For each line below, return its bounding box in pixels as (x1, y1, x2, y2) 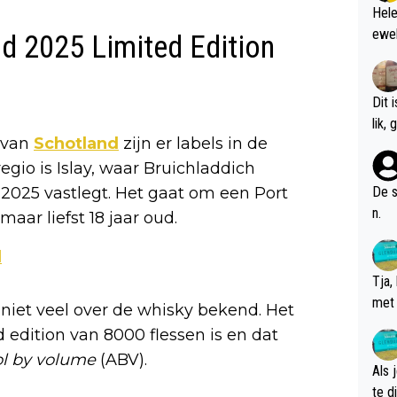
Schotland (34, 133, 119, 153)
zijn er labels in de (119, 133, 268, 153)
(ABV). (100, 349, 147, 370)
